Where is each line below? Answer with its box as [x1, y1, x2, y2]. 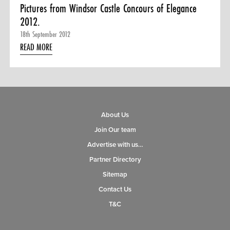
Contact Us [99, 185, 131, 194]
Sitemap [103, 170, 127, 179]
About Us [101, 110, 129, 119]
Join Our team [94, 125, 136, 134]
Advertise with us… [87, 140, 143, 149]
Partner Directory [89, 155, 141, 164]
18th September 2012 [20, 28, 70, 40]
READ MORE [20, 40, 52, 53]
